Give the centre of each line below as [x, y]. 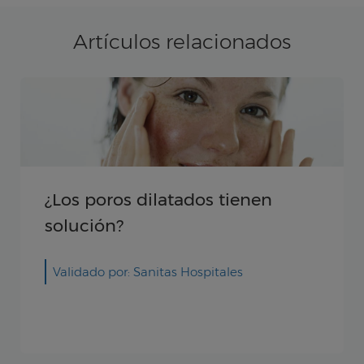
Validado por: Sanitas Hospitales [148, 271]
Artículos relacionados [182, 41]
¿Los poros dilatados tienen [158, 199]
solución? [84, 225]
